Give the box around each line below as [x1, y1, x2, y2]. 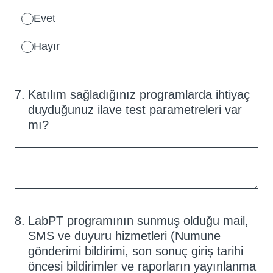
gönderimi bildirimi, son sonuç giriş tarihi [28, 244, 243, 258]
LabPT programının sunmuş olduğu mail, [28, 213, 249, 227]
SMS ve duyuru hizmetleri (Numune [28, 229, 221, 243]
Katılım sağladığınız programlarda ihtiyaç [28, 87, 250, 101]
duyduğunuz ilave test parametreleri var [28, 102, 242, 116]
